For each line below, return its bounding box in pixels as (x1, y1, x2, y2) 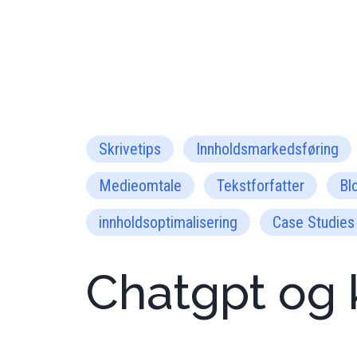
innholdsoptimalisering (99, 213, 237, 232)
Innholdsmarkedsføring (196, 139, 339, 159)
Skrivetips (99, 139, 161, 159)
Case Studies (273, 213, 355, 232)
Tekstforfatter (217, 176, 304, 195)
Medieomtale (99, 176, 182, 195)
